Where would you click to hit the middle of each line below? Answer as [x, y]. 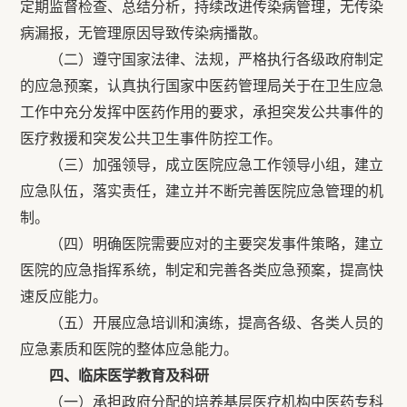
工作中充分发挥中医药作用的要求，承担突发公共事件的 [202, 112]
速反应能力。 [64, 297]
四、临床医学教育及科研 [129, 376]
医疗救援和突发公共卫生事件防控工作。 [151, 139]
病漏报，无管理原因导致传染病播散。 [144, 33]
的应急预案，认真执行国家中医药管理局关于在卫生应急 [202, 86]
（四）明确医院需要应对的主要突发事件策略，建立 [202, 244]
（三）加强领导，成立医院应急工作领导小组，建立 [202, 165]
